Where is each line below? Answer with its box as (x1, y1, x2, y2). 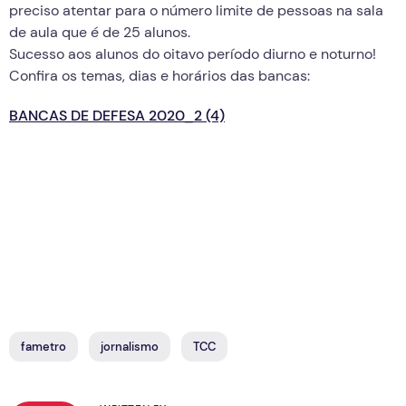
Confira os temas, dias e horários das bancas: (9, 65, 310, 85)
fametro (21, 338, 66, 354)
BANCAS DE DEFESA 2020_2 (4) (9, 105, 225, 125)
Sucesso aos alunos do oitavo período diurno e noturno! (9, 43, 376, 63)
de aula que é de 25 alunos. (9, 22, 190, 42)
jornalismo (101, 338, 159, 354)
